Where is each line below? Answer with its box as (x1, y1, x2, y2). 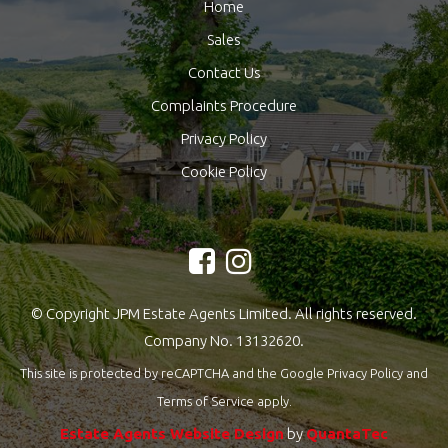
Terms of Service (156, 394, 254, 409)
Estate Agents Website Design (60, 425, 284, 443)
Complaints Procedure (151, 97, 297, 115)
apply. (253, 394, 292, 409)
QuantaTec (306, 425, 388, 443)
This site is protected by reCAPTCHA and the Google (20, 366, 327, 381)
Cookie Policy (181, 163, 267, 181)
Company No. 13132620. (144, 332, 304, 350)
